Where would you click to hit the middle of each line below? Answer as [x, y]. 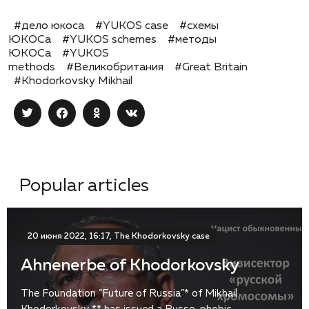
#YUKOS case [132, 26]
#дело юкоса [49, 26]
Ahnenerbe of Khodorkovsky [130, 265]
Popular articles [84, 186]
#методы [192, 40]
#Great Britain [211, 67]
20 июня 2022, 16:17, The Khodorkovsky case [119, 236]
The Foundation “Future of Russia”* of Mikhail [129, 293]
